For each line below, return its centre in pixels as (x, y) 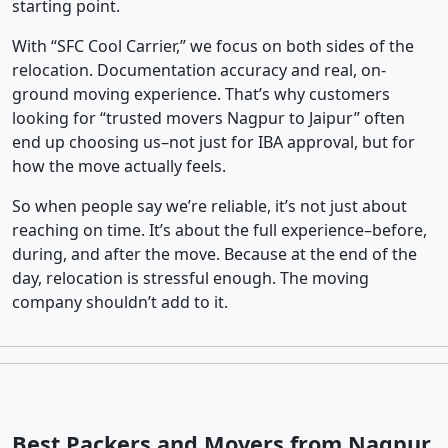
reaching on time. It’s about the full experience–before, (219, 230)
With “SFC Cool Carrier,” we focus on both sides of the (213, 46)
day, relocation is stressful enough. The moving (190, 278)
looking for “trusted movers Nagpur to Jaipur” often (208, 118)
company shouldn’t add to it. (120, 302)
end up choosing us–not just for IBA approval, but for (213, 142)
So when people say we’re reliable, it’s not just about (209, 206)
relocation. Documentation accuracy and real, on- (199, 70)
